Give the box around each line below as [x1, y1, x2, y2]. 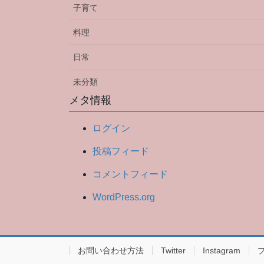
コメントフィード [93, 169, 168, 179]
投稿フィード [93, 146, 149, 157]
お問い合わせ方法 [78, 245, 144, 255]
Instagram [203, 245, 240, 255]
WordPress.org [93, 192, 155, 202]
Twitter [161, 245, 186, 255]
